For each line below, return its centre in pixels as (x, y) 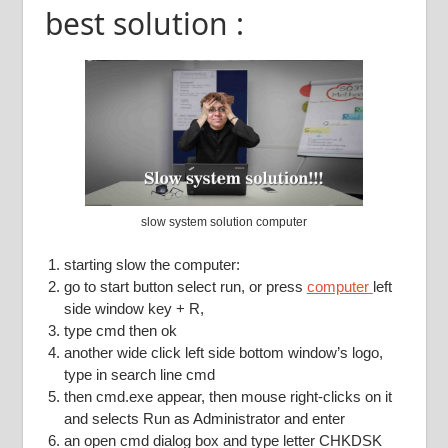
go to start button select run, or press (185, 286)
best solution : (144, 24)
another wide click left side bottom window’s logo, (223, 352)
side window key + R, (133, 308)
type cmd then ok (120, 330)
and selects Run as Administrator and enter (204, 418)
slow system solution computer (224, 222)
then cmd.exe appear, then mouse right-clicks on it (227, 396)
